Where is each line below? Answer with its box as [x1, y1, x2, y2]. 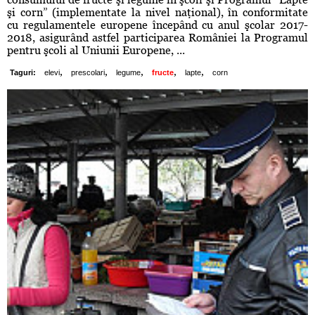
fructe [152, 68, 174, 77]
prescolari [71, 68, 105, 77]
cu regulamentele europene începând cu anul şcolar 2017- [7, 18, 308, 32]
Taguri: [10, 68, 36, 77]
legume [116, 68, 141, 77]
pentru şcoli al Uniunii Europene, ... [7, 44, 185, 58]
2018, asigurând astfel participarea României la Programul [7, 31, 308, 45]
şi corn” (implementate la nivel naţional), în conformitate [7, 6, 308, 20]
